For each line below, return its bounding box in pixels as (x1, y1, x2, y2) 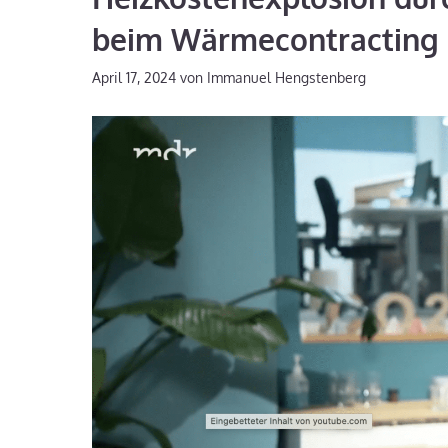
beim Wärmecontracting (92, 20, 439, 59)
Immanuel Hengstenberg (207, 68, 366, 87)
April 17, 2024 (92, 68, 176, 87)
